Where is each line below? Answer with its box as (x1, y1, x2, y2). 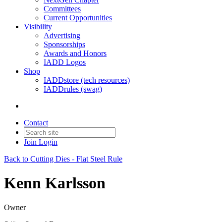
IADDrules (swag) (44, 85, 102, 93)
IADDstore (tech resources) (44, 76, 130, 84)
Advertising (44, 31, 80, 40)
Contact (24, 118, 48, 127)
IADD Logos (44, 58, 86, 66)
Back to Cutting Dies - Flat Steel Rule (4, 155, 122, 163)
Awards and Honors (44, 49, 107, 57)
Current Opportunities (44, 13, 112, 22)
